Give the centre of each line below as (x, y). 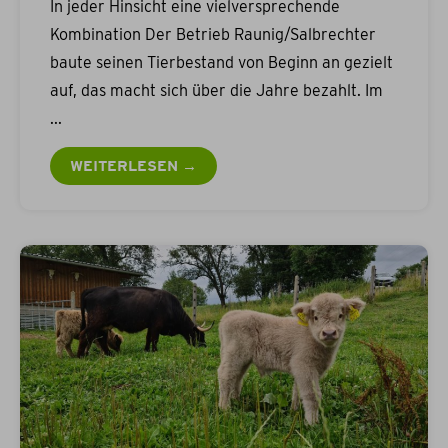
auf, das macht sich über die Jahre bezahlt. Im (216, 91)
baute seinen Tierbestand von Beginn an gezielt (221, 63)
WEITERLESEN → (133, 166)
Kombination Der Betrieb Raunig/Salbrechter (213, 35)
